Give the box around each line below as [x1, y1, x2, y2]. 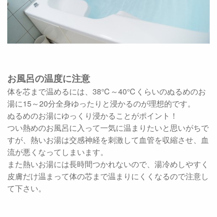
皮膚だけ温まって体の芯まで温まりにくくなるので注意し [7, 170, 209, 182]
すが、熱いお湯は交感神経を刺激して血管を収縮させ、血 [7, 134, 209, 145]
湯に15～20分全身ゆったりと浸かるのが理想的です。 [7, 98, 195, 109]
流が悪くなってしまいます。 [7, 146, 108, 157]
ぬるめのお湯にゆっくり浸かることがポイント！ [7, 110, 178, 121]
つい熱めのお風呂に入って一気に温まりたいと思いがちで [7, 122, 209, 133]
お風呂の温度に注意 [7, 72, 90, 85]
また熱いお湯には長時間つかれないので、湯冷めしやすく [7, 158, 209, 170]
